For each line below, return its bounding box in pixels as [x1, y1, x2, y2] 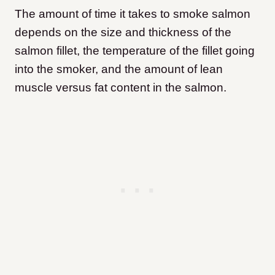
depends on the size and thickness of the [15, 25, 231, 39]
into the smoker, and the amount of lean [15, 62, 223, 76]
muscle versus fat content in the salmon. [15, 80, 230, 94]
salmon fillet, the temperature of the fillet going [15, 44, 255, 57]
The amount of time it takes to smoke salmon [15, 7, 250, 20]
